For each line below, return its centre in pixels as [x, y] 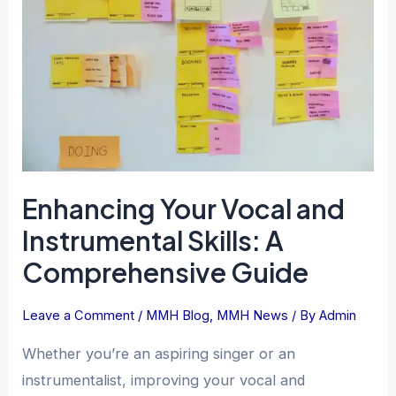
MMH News [253, 316]
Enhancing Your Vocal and [184, 209]
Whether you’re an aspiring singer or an [159, 353]
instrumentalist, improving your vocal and [164, 380]
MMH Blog [178, 316]
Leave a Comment [79, 316]
